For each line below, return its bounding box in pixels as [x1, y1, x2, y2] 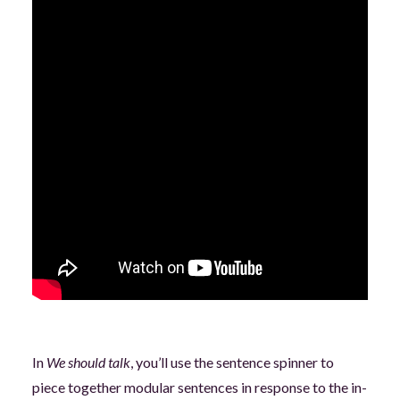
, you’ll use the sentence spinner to [129, 354, 334, 371]
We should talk [46, 354, 130, 371]
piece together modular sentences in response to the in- [31, 379, 367, 396]
